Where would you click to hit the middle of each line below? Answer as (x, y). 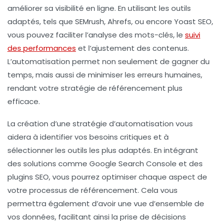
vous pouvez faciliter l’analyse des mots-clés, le (96, 35)
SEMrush (90, 21)
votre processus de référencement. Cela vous (92, 190)
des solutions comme (48, 163)
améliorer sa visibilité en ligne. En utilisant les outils (99, 8)
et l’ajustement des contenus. (132, 48)
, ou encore (153, 21)
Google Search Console (133, 163)
